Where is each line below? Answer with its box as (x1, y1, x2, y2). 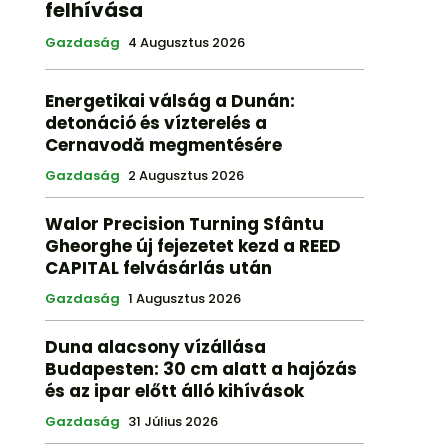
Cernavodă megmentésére (44, 133, 282, 158)
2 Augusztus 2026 (127, 166, 244, 186)
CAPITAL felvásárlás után (44, 256, 272, 281)
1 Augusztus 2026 (127, 289, 241, 309)
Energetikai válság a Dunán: (44, 89, 295, 114)
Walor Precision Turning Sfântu (44, 212, 324, 237)
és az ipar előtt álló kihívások (44, 379, 304, 404)
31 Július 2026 (127, 412, 218, 432)
